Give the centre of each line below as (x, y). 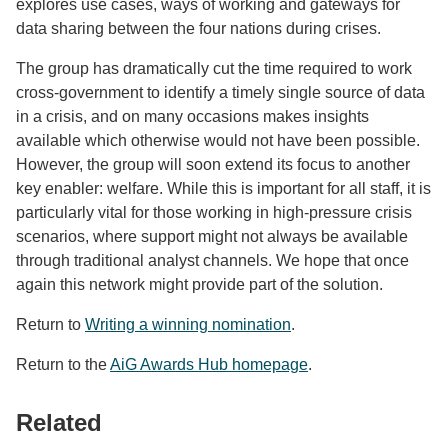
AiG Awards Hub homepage (209, 364)
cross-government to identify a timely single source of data (220, 92)
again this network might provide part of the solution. (199, 284)
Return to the (63, 364)
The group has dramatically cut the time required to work (214, 68)
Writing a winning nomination (188, 324)
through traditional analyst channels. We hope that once (212, 260)
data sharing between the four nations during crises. (198, 28)
